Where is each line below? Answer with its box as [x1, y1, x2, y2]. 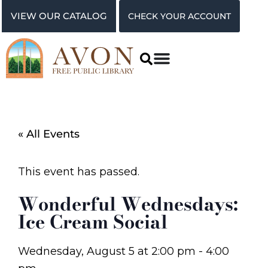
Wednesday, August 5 [18, 244, 135, 258]
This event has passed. [18, 165, 139, 178]
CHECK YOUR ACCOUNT [128, 11, 231, 22]
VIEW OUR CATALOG [11, 11, 108, 22]
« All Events [18, 127, 80, 141]
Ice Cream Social [18, 208, 167, 236]
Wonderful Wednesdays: [18, 190, 238, 218]
